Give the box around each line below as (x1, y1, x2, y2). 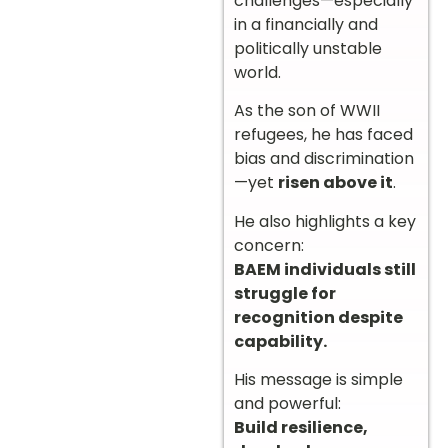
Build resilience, (234, 415, 368, 439)
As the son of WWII (234, 99, 380, 123)
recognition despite (234, 305, 403, 329)
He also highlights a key (234, 209, 416, 233)
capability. (234, 329, 327, 353)
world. (234, 60, 281, 84)
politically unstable (234, 36, 382, 60)
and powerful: (234, 391, 341, 415)
